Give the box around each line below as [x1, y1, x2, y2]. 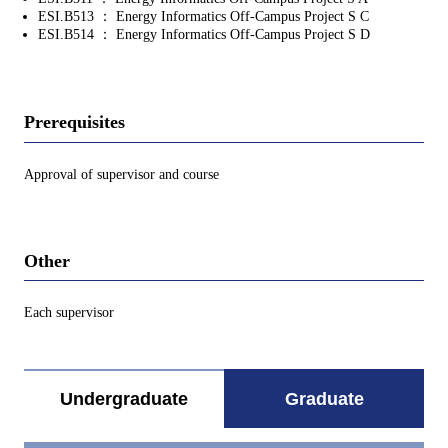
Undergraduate [60, 389, 188, 410]
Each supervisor [24, 305, 114, 321]
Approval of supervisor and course [24, 166, 219, 182]
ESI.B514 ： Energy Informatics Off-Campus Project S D [38, 27, 370, 43]
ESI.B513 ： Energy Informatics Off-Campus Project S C [38, 9, 369, 25]
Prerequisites [24, 112, 125, 133]
